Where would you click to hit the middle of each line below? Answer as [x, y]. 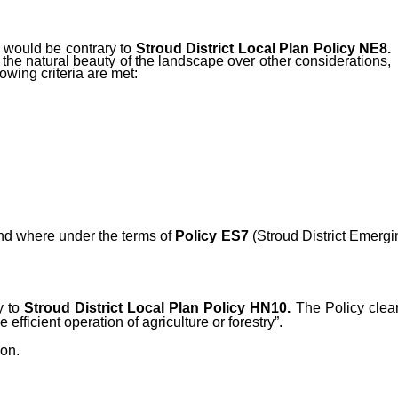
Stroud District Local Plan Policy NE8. [263, 49]
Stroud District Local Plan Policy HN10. [157, 308]
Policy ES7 [212, 236]
